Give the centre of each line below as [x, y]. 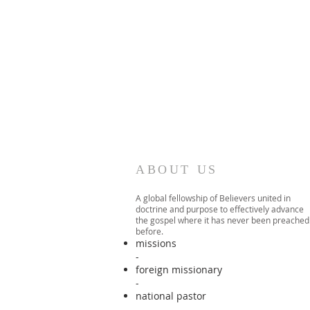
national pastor [171, 296]
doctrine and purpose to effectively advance [220, 209]
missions [156, 243]
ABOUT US [177, 170]
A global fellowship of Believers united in [213, 198]
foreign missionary [179, 270]
